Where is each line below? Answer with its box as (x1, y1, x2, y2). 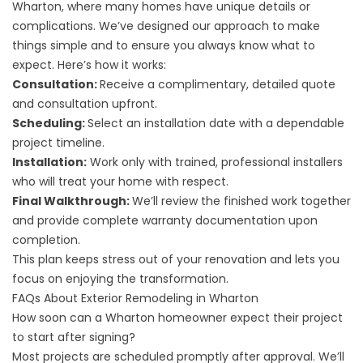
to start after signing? (12, 329, 135, 345)
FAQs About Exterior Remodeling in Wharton (12, 290, 258, 306)
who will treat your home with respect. (12, 173, 228, 190)
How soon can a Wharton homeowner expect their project (12, 310, 343, 326)
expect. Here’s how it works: (12, 57, 166, 73)
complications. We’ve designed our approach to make (12, 18, 320, 34)
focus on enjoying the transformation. (12, 271, 228, 287)
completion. (12, 232, 80, 248)
